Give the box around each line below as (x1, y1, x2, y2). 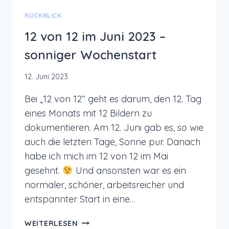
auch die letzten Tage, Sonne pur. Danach (25, 135, 200, 148)
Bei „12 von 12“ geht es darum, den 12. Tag (25, 93, 201, 105)
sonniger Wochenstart (25, 47, 156, 62)
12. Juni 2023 (25, 72, 68, 81)
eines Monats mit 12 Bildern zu (25, 107, 152, 119)
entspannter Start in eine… (25, 193, 135, 205)
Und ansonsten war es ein (73, 164, 186, 176)
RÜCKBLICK (25, 11, 62, 19)
